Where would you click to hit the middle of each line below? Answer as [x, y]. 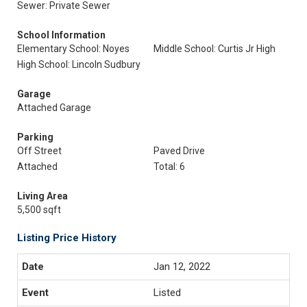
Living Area [42, 196]
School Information [61, 35]
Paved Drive [179, 151]
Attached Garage [54, 108]
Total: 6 [169, 167]
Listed [167, 293]
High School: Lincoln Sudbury [79, 64]
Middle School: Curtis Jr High [214, 49]
